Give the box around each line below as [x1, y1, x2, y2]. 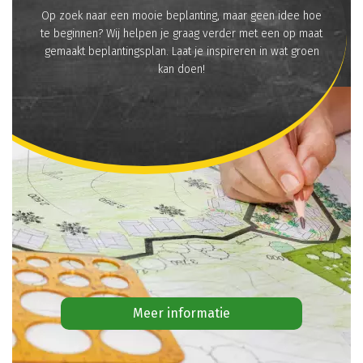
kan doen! [158, 62, 205, 76]
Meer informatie [133, 305, 230, 321]
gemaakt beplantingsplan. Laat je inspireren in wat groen [44, 44, 319, 58]
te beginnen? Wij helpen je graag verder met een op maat [41, 26, 322, 41]
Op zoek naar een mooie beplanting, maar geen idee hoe [41, 8, 322, 23]
